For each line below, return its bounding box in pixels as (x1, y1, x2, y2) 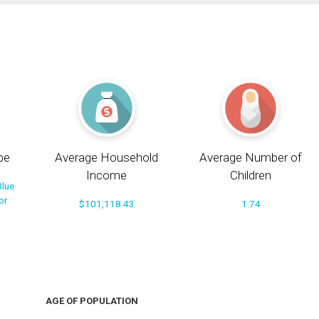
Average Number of (199, 150, 303, 165)
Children (230, 168, 272, 183)
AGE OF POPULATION (45, 296, 138, 307)
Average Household (55, 150, 159, 165)
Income (86, 168, 127, 183)
